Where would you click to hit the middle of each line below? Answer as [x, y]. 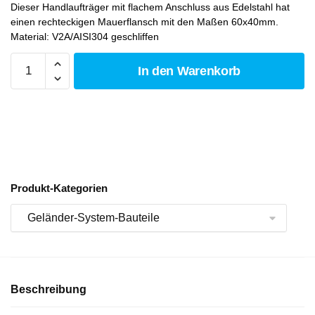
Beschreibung [49, 289]
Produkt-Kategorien [59, 188]
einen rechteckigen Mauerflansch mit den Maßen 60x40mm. [144, 22]
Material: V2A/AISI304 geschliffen [85, 37]
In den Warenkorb [189, 71]
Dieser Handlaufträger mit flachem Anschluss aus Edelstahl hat [150, 7]
